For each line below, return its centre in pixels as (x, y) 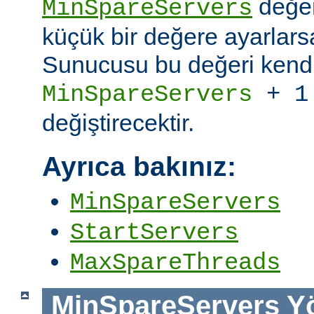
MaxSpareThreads (175, 263)
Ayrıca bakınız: (139, 167)
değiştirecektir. (118, 123)
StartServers (154, 233)
